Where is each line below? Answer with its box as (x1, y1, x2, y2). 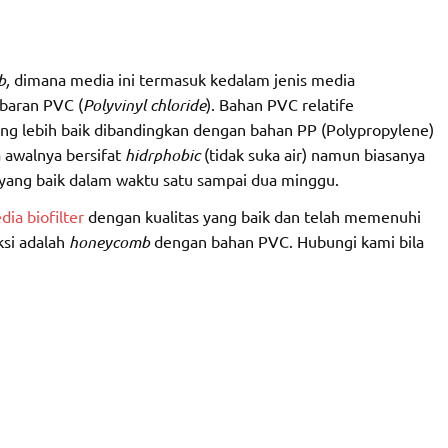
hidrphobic (124, 144, 204, 166)
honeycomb (68, 231, 154, 253)
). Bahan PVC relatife (205, 94, 354, 115)
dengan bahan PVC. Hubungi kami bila (153, 231, 424, 252)
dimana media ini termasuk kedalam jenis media (13, 69, 355, 90)
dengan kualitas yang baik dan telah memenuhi (87, 206, 421, 227)
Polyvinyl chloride (82, 94, 206, 116)
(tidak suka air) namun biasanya (203, 144, 425, 165)
